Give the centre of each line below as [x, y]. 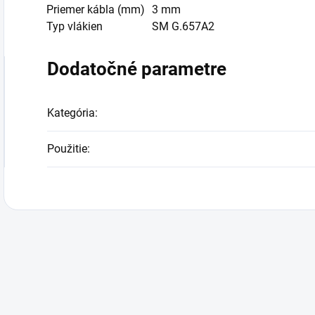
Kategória [71, 113]
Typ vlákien [75, 26]
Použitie [67, 149]
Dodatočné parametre [137, 69]
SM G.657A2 [183, 26]
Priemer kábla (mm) [96, 9]
